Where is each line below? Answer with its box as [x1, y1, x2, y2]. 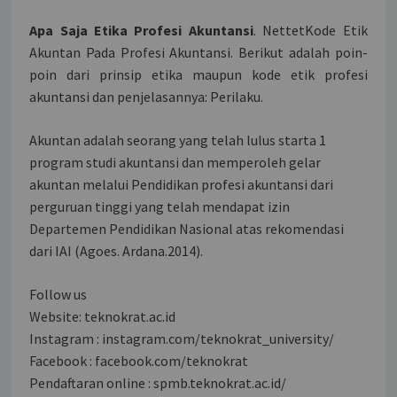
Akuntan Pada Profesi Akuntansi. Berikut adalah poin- [29, 43, 368, 61]
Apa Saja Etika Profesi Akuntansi [29, 20, 253, 39]
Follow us [29, 284, 88, 303]
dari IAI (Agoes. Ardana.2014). [29, 241, 204, 260]
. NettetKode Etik [253, 20, 368, 39]
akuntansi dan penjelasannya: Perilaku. [29, 87, 264, 105]
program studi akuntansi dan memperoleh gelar [29, 152, 322, 171]
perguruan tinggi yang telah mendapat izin [29, 197, 291, 215]
